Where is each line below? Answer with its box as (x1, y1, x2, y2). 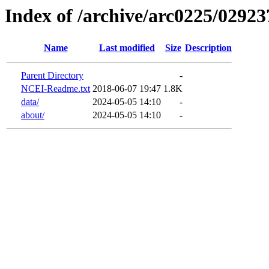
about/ (21, 110, 44, 121)
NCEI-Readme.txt (21, 83, 90, 94)
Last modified (98, 43, 155, 53)
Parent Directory (21, 70, 83, 81)
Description (185, 43, 232, 53)
